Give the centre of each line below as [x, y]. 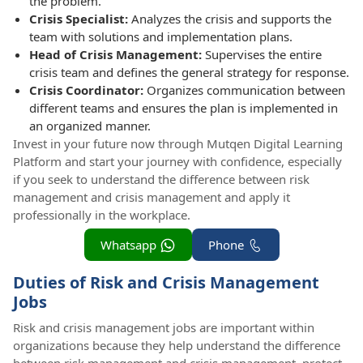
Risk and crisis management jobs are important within [164, 328]
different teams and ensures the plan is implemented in [184, 107]
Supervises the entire [263, 54]
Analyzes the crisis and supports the [230, 18]
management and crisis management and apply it [152, 196]
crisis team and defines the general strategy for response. [189, 72]
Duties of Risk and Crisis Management [166, 283]
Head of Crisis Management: [117, 54]
